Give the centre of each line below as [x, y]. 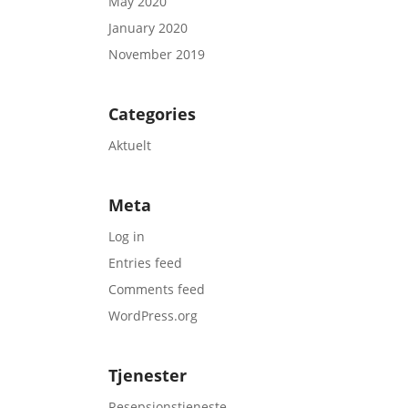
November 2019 [157, 54]
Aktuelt [130, 145]
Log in [127, 236]
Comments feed [157, 289]
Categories [153, 114]
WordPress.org [153, 316]
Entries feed [146, 263]
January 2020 [148, 28]
